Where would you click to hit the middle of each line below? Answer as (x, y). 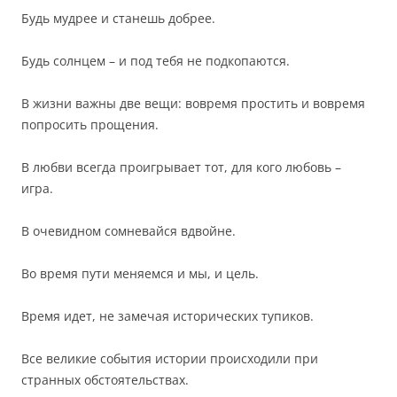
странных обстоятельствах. (105, 380)
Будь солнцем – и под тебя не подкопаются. (156, 61)
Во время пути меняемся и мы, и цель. (140, 273)
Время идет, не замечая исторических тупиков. (167, 316)
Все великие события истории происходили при (170, 358)
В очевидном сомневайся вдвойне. (128, 231)
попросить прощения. (90, 125)
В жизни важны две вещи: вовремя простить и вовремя (193, 103)
